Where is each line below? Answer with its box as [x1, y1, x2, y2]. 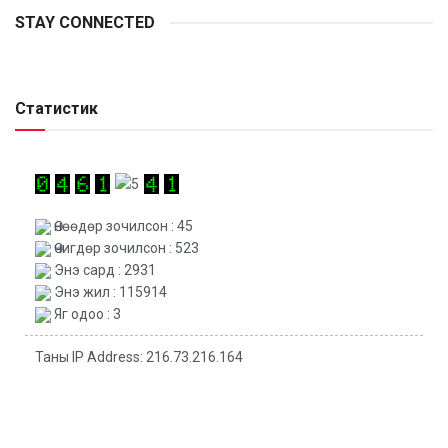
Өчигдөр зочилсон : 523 [51, 239, 199, 256]
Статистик [15, 99, 98, 119]
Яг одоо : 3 [51, 305, 121, 322]
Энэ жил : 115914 [51, 283, 167, 300]
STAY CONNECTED [15, 13, 155, 33]
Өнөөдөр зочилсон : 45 [51, 217, 193, 234]
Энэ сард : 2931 [51, 261, 156, 278]
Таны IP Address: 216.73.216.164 [35, 348, 243, 365]
